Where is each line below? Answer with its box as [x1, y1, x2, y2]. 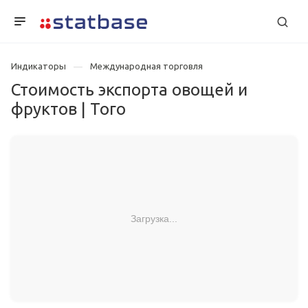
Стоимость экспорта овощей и [11, 80, 247, 100]
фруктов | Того [11, 100, 126, 119]
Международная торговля [90, 61, 203, 71]
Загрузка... [131, 212, 177, 224]
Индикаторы [11, 61, 66, 71]
